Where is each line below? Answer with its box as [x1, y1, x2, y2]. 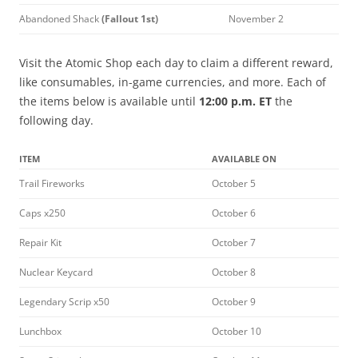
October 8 [212, 265, 256, 279]
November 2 [229, 11, 284, 26]
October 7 [212, 235, 256, 249]
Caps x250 [19, 205, 66, 220]
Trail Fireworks [19, 176, 85, 190]
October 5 [212, 176, 256, 190]
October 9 [212, 294, 256, 308]
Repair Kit [19, 235, 62, 249]
